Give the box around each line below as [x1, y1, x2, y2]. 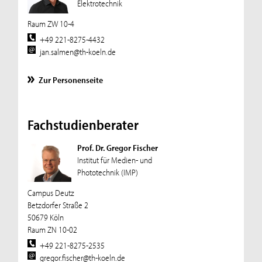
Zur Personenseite [39, 74, 104, 85]
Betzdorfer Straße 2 [27, 199, 88, 211]
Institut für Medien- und [77, 154, 152, 166]
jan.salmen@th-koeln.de [40, 46, 116, 58]
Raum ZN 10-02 [27, 223, 77, 235]
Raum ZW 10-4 [27, 18, 74, 29]
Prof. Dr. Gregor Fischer [77, 142, 158, 153]
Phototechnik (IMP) [77, 166, 138, 178]
